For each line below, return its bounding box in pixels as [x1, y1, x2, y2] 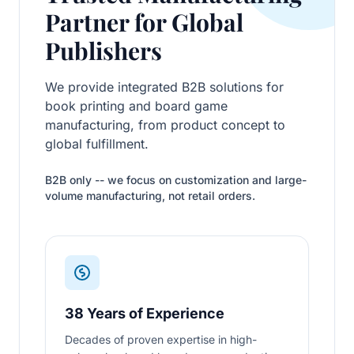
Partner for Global [45, 6, 243, 38]
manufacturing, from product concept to [45, 116, 285, 133]
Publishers [45, 34, 162, 66]
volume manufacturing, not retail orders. [45, 188, 255, 202]
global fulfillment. [45, 135, 149, 152]
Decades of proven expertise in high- [65, 332, 257, 346]
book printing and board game [45, 97, 228, 114]
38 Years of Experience [65, 304, 224, 322]
